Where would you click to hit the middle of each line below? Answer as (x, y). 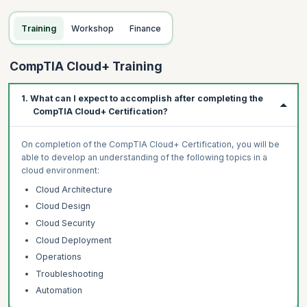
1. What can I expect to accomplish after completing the (142, 99)
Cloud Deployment (73, 240)
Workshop (97, 28)
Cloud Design (63, 206)
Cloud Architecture (74, 189)
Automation (59, 291)
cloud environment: (60, 171)
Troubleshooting (69, 273)
